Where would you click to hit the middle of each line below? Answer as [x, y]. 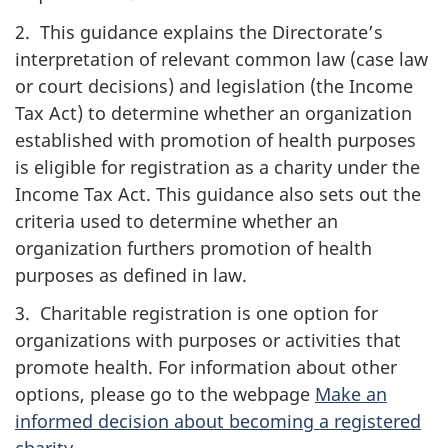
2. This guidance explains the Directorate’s [199, 31]
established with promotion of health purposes [215, 139]
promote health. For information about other [206, 367]
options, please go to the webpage [165, 394]
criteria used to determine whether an [176, 220]
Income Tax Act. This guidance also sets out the [218, 193]
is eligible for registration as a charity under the [217, 166]
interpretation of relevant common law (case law [221, 58]
